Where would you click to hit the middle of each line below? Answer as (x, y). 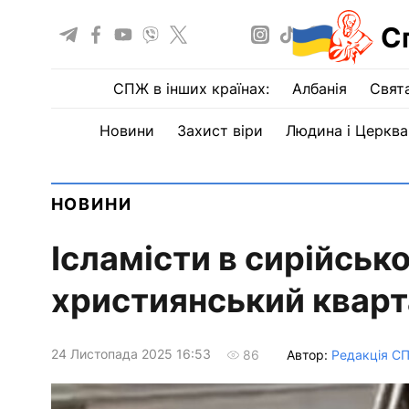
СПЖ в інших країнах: (191, 89)
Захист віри (220, 131)
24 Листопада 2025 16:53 (131, 354)
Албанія (319, 89)
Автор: (309, 354)
